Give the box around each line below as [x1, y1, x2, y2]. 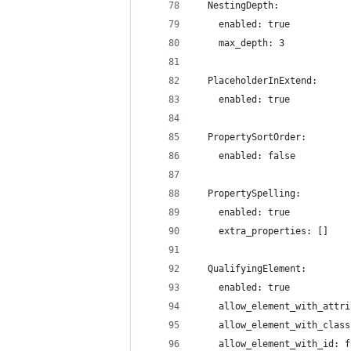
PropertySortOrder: [197, 132, 306, 143]
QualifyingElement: [197, 263, 306, 274]
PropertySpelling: [197, 188, 301, 199]
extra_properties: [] [197, 226, 328, 237]
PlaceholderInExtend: [197, 75, 317, 86]
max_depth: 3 [197, 38, 284, 49]
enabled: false [197, 150, 295, 161]
